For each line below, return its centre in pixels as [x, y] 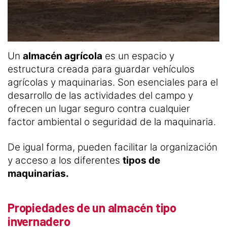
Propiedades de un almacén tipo [92, 208]
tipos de [141, 161]
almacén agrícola [63, 56]
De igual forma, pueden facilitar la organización [112, 147]
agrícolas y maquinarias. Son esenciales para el [113, 83]
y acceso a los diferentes [65, 161]
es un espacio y [138, 56]
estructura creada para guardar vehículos [101, 69]
